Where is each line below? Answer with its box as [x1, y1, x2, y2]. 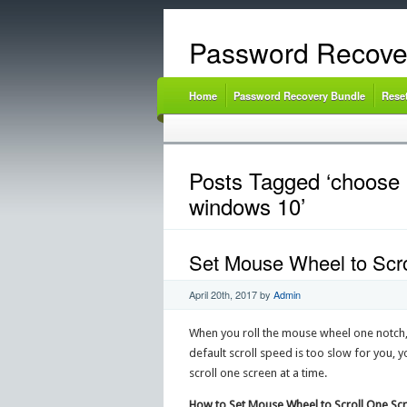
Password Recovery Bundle [233, 88, 365, 103]
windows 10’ [188, 190, 305, 223]
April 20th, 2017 [188, 286, 257, 302]
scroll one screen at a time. [188, 365, 327, 380]
